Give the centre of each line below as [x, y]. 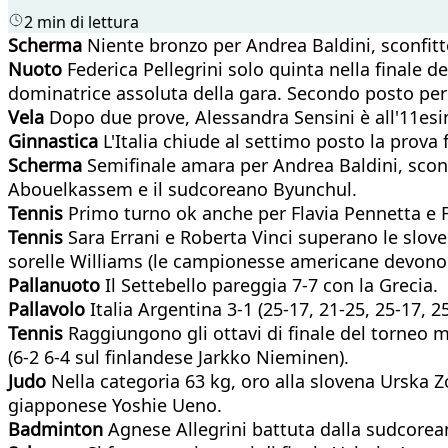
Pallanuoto [54, 284]
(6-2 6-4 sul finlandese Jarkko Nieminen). [178, 356]
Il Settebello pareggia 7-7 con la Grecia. [269, 284]
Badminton [55, 428]
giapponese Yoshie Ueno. [115, 404]
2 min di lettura [81, 21]
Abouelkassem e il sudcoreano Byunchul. [182, 188]
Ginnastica [53, 140]
